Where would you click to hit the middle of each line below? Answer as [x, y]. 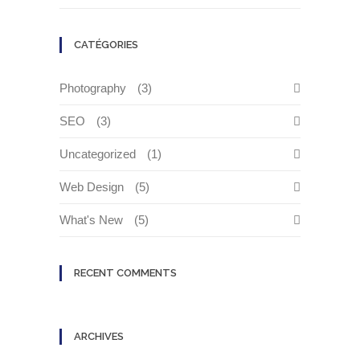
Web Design [92, 187]
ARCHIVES [99, 336]
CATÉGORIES [106, 45]
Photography [93, 88]
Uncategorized [98, 154]
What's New [91, 220]
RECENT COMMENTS [125, 273]
